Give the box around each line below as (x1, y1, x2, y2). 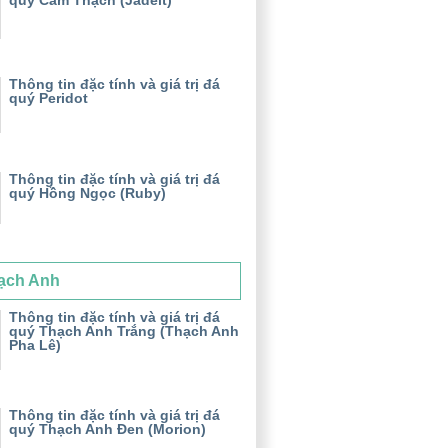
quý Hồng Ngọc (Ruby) (9, 184, 166, 201)
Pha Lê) (9, 336, 61, 353)
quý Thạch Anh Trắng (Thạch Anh (9, 322, 239, 339)
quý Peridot (9, 90, 88, 107)
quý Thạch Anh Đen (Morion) (9, 420, 206, 437)
